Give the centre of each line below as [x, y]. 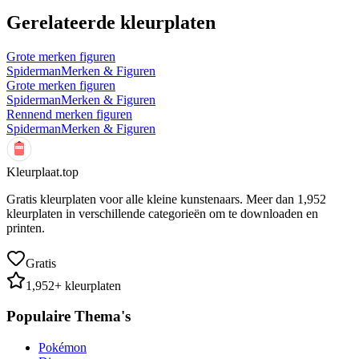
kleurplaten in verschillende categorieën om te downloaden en [162, 213]
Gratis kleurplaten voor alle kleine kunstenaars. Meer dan [152, 199]
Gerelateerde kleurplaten [111, 22]
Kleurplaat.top [42, 171]
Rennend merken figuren [69, 114]
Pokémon [63, 347]
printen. [26, 228]
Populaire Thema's [69, 317]
